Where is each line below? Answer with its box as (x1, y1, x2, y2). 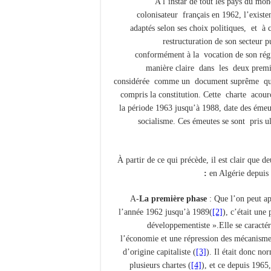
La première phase (139, 194, 207, 203)
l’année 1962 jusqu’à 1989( (119, 207, 212, 217)
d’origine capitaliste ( (123, 247, 196, 256)
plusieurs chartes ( (129, 260, 191, 270)
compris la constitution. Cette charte (120, 90, 249, 99)
